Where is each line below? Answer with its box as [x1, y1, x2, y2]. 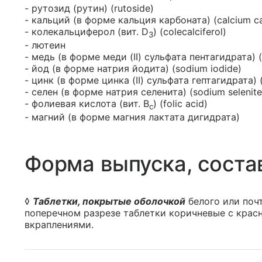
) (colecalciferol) [153, 25, 226, 37]
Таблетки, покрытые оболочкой [33, 195, 185, 208]
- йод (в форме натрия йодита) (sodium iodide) [25, 63, 242, 75]
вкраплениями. [25, 219, 94, 231]
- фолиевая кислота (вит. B [25, 98, 149, 110]
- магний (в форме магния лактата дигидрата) [25, 111, 240, 123]
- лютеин [25, 39, 65, 51]
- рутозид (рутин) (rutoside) [25, 2, 154, 14]
